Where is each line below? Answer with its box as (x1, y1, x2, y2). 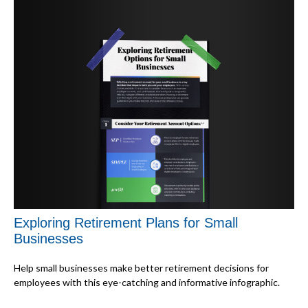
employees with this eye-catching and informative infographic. (14, 276, 280, 288)
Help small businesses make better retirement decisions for (14, 261, 269, 274)
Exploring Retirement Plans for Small (14, 214, 238, 230)
